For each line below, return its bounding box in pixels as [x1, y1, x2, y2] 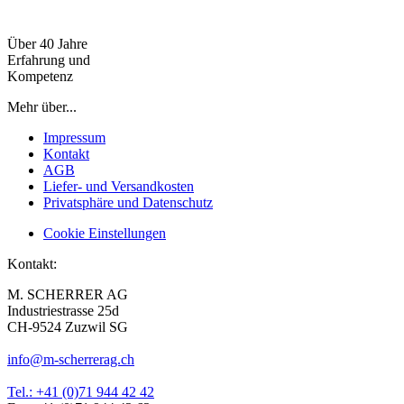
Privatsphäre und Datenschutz [43, 195, 213, 211]
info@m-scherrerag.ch [7, 352, 134, 368]
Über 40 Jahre [7, 36, 87, 52]
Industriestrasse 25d [7, 303, 119, 319]
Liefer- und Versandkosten [43, 179, 194, 195]
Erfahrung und [7, 52, 90, 69]
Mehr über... [7, 99, 77, 115]
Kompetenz [7, 69, 73, 85]
